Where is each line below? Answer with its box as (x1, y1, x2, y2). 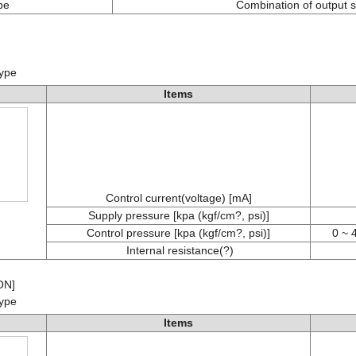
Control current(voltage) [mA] (105, 192, 252, 204)
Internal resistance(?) (123, 244, 234, 257)
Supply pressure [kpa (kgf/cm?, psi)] (87, 209, 269, 222)
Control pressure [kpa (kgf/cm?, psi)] (87, 226, 270, 239)
